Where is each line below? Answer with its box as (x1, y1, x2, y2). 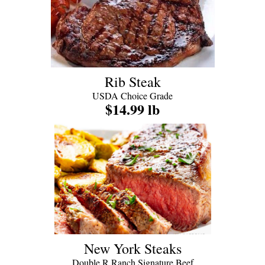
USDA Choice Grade (92, 89, 173, 102)
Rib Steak (104, 72, 161, 91)
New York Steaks (83, 239, 182, 258)
